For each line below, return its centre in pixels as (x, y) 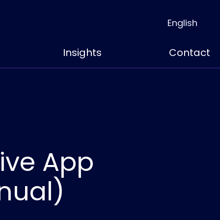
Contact (189, 52)
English (182, 23)
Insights (82, 52)
